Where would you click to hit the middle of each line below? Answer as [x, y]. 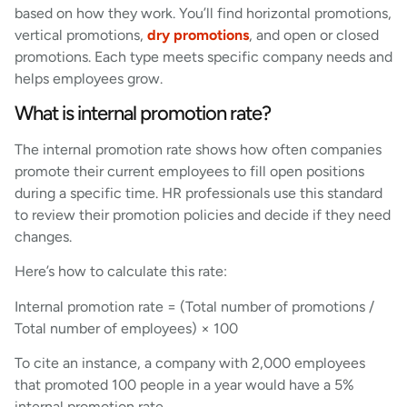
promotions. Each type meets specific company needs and [203, 56]
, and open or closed [314, 35]
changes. [43, 237]
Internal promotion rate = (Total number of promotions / [194, 306]
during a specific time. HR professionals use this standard [199, 194]
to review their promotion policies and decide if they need [203, 215]
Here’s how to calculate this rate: [121, 272]
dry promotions [198, 35]
